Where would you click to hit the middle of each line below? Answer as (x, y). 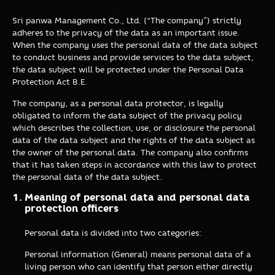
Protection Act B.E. (50, 81)
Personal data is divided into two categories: (113, 232)
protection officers (72, 208)
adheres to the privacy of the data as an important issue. (126, 32)
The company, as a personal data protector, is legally (118, 103)
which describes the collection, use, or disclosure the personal (134, 127)
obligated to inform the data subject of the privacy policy (127, 115)
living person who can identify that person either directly (138, 266)
